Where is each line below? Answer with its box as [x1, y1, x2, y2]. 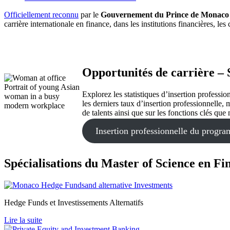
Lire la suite [4, 215, 42, 224]
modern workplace [4, 101, 65, 110]
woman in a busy [4, 92, 60, 101]
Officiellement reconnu [4, 10, 79, 20]
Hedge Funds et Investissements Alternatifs [4, 198, 143, 207]
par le [79, 10, 101, 20]
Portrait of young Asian [4, 83, 80, 92]
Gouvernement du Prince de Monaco [101, 10, 229, 20]
